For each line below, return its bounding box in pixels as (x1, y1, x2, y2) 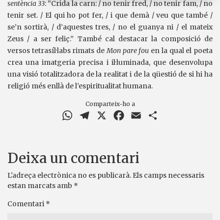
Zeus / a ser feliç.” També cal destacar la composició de (7, 34, 213, 43)
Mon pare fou (106, 46, 149, 55)
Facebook (125, 108, 159, 117)
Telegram (91, 108, 125, 117)
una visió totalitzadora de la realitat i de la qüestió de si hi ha (7, 70, 213, 79)
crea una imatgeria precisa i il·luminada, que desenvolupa (7, 58, 213, 67)
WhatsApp (74, 108, 109, 117)
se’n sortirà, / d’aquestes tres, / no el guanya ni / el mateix (7, 23, 213, 31)
